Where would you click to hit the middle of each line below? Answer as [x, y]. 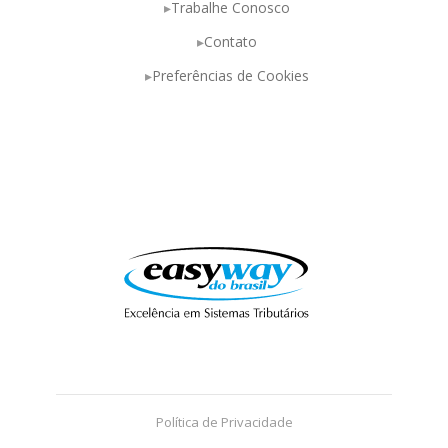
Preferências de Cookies [230, 75]
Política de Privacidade [224, 422]
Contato [230, 41]
